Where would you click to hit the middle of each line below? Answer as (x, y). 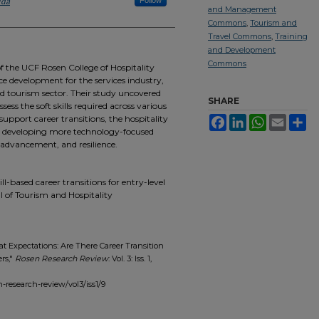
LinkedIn (263, 120)
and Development (242, 50)
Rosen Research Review (62, 258)
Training (291, 36)
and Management (242, 9)
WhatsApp (286, 120)
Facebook (246, 120)
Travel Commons (240, 36)
